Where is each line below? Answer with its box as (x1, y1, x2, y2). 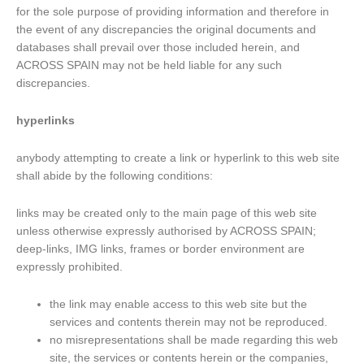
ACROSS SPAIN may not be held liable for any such (16, 59, 282, 72)
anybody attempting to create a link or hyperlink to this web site (16, 152, 340, 165)
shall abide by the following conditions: (16, 170, 213, 183)
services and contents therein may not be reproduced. (50, 315, 328, 328)
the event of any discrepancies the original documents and (16, 24, 316, 37)
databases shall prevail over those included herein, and (16, 41, 300, 54)
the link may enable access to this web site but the (50, 297, 308, 310)
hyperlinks (16, 115, 75, 128)
